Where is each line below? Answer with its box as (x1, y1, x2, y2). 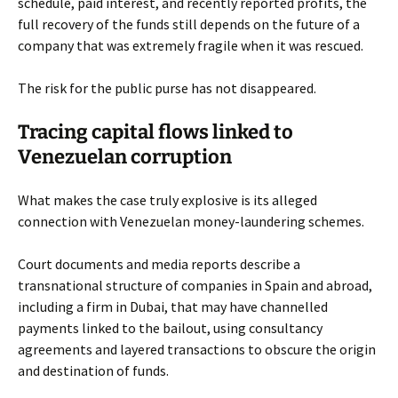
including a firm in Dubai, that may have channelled (18, 298, 328, 315)
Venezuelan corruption (18, 145, 232, 169)
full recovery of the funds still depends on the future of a (18, 15, 360, 33)
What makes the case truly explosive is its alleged (18, 191, 317, 209)
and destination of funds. (18, 362, 169, 379)
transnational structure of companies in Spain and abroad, (18, 276, 372, 294)
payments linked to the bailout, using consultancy (18, 319, 322, 337)
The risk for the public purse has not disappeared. (18, 79, 316, 97)
